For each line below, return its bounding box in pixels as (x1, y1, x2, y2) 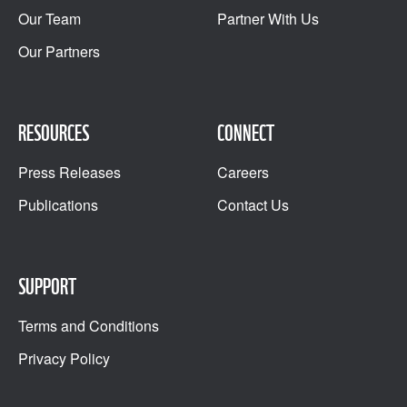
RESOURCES (18, 120, 89, 147)
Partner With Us (217, 8, 319, 30)
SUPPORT (18, 273, 76, 301)
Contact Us (217, 194, 289, 216)
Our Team (18, 8, 81, 30)
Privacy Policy (18, 348, 110, 370)
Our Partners (18, 41, 100, 63)
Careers (217, 162, 269, 184)
